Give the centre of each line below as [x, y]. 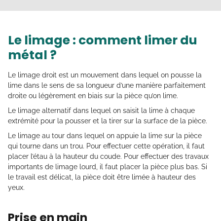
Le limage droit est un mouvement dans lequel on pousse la [105, 75]
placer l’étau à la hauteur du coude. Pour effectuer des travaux [108, 157]
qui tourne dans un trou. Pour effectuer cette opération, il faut [106, 146]
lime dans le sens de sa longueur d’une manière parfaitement [107, 86]
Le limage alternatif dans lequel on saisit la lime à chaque [101, 111]
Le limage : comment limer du [103, 40]
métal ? [32, 55]
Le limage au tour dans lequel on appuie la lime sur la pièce [105, 136]
